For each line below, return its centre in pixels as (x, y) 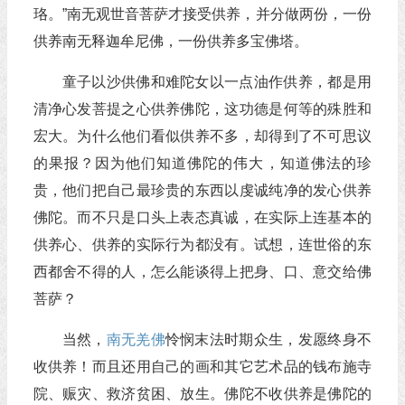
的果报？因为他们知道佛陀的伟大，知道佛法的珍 (202, 163)
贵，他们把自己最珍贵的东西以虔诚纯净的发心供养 (202, 190)
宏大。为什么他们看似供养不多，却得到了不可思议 (202, 136)
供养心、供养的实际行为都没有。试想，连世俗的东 (202, 245)
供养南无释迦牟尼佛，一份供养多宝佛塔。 (170, 41)
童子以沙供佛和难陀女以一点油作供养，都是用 (217, 82)
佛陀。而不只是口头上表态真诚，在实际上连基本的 (202, 217)
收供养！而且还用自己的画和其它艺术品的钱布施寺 (202, 367)
